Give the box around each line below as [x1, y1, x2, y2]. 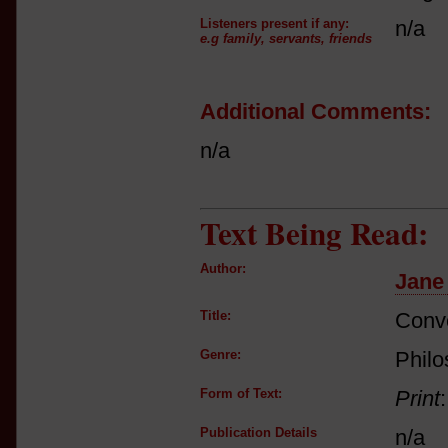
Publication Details [200, 425, 317, 440]
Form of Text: [200, 386, 282, 401]
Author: [200, 261, 246, 276]
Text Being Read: [200, 210, 428, 256]
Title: [200, 308, 231, 323]
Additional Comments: [200, 99, 431, 124]
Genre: [200, 347, 241, 362]
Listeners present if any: [200, 16, 349, 31]
